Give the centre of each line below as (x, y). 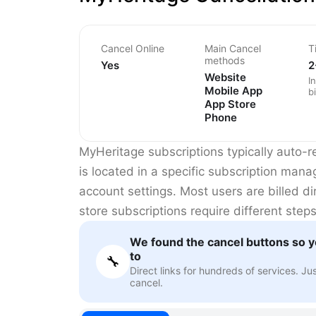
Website (225, 78)
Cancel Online (133, 49)
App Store (230, 104)
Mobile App (233, 91)
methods (225, 61)
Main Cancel (233, 49)
